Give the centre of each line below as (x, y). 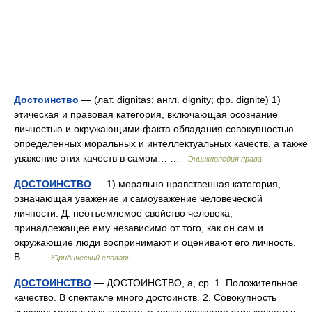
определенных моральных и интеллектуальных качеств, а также (161, 143)
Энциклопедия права (225, 159)
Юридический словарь (91, 258)
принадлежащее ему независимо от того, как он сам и (139, 228)
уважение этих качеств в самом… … (101, 158)
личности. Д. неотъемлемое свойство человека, (123, 213)
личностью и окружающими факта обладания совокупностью (154, 129)
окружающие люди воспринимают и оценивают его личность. (155, 242)
